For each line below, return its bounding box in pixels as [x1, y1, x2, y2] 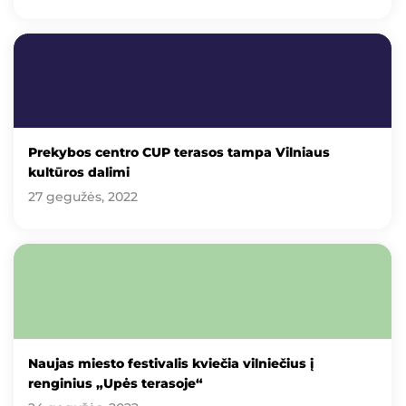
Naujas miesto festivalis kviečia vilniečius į [28, 354, 314, 372]
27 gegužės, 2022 [28, 188, 138, 206]
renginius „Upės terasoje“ [28, 374, 203, 391]
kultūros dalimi [28, 164, 130, 181]
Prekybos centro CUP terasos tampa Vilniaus [28, 144, 330, 161]
